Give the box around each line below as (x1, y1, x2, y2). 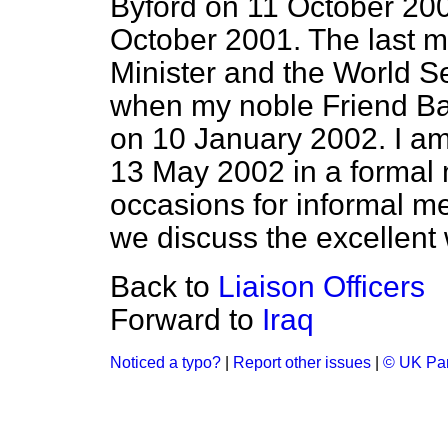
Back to (110, 270, 218, 303)
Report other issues (233, 354, 371, 371)
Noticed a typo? (110, 354, 221, 371)
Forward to (110, 303, 262, 336)
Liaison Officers (218, 270, 425, 303)
